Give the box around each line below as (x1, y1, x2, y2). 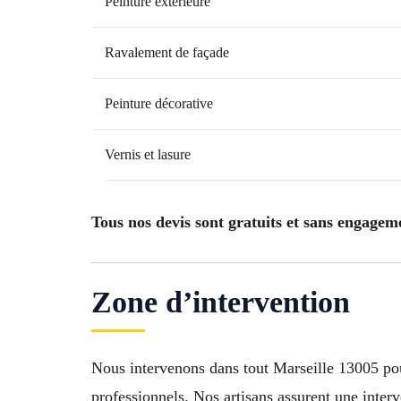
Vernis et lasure (105, 147, 191, 163)
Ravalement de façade (105, 45, 229, 61)
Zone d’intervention (91, 285, 350, 319)
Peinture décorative (105, 96, 213, 112)
